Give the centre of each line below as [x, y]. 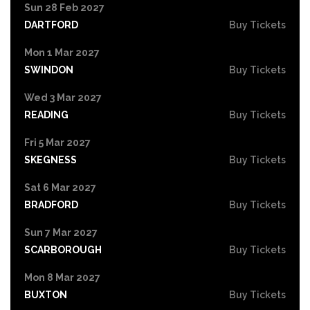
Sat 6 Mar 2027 [60, 187]
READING [46, 115]
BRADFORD [51, 204]
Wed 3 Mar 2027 [63, 97]
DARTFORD [51, 25]
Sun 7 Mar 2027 [61, 232]
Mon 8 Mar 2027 [62, 277]
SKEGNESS [51, 159]
